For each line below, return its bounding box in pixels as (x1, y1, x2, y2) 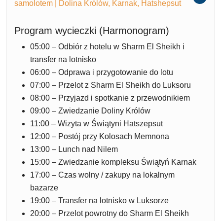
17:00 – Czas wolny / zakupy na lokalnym (30, 170, 175, 179)
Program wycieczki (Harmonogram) (14, 25, 169, 36)
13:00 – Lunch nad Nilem (30, 145, 118, 153)
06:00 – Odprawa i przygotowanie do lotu (30, 68, 173, 76)
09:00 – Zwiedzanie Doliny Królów (30, 106, 150, 115)
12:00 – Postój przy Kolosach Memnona (30, 132, 169, 141)
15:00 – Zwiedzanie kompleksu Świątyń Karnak (30, 157, 196, 166)
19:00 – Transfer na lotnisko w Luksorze (30, 196, 169, 205)
